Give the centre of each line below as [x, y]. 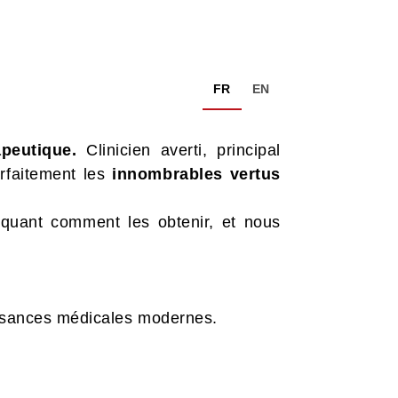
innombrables [167, 174]
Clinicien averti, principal [179, 150]
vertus [255, 174]
